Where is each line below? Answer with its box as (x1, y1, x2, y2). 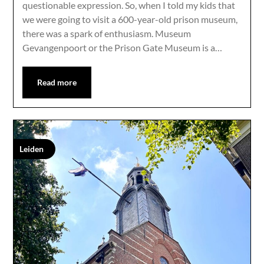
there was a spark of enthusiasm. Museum (22, 27, 192, 39)
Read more (37, 77, 77, 87)
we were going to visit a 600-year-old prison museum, (22, 13, 238, 25)
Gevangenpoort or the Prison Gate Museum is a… (22, 41, 223, 53)
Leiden (19, 143, 44, 154)
